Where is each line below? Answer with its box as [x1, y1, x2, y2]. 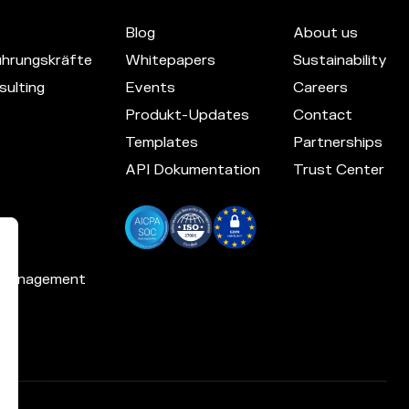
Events [124, 79, 175, 98]
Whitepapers [124, 51, 215, 70]
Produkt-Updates [124, 106, 249, 125]
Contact [293, 106, 352, 125]
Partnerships [293, 133, 383, 152]
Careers [293, 79, 348, 98]
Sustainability [293, 51, 387, 70]
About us [293, 24, 358, 43]
